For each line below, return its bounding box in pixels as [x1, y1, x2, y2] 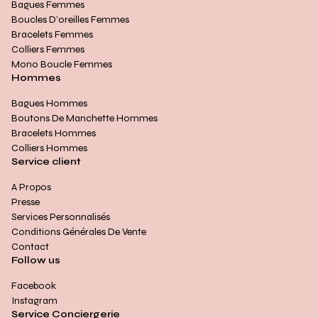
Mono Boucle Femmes [11, 58, 112, 71]
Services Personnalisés [11, 211, 110, 224]
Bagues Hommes [11, 97, 87, 110]
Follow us [11, 254, 60, 267]
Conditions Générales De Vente [11, 226, 146, 238]
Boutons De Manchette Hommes [11, 112, 158, 125]
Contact [11, 241, 49, 253]
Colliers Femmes [11, 43, 84, 56]
